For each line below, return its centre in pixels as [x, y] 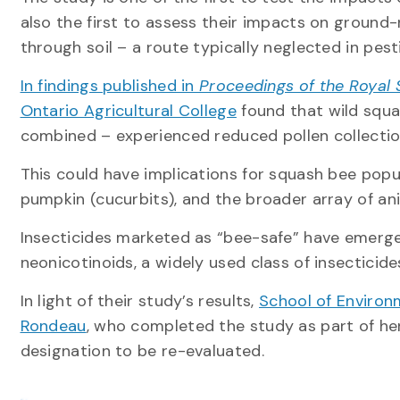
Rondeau [53, 326]
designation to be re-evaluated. [147, 351]
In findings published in [109, 86]
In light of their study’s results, [140, 301]
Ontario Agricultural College [128, 111]
